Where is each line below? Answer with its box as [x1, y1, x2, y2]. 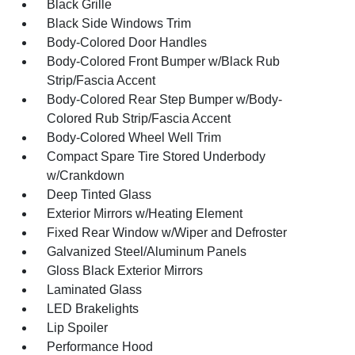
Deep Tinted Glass [47, 188, 152, 201]
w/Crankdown [47, 169, 125, 182]
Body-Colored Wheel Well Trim [47, 131, 222, 144]
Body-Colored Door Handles [47, 36, 208, 49]
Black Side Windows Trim [47, 17, 192, 30]
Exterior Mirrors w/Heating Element [47, 207, 243, 220]
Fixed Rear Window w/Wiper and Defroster [47, 226, 288, 239]
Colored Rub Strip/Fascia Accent [47, 112, 231, 125]
